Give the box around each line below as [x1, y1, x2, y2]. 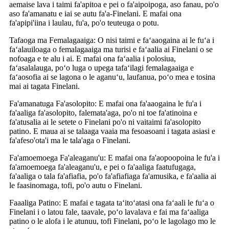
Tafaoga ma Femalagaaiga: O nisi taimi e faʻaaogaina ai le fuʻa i [9, 35, 214, 44]
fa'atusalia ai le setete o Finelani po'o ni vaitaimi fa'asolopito [9, 117, 201, 126]
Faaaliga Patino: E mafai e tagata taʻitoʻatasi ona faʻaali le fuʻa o [9, 198, 214, 207]
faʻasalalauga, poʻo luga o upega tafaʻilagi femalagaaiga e [9, 63, 194, 72]
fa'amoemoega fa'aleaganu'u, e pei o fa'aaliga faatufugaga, [9, 162, 196, 171]
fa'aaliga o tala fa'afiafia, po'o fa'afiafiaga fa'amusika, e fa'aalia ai [9, 171, 216, 180]
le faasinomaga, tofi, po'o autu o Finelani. [9, 180, 142, 190]
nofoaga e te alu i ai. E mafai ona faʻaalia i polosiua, [9, 54, 176, 63]
